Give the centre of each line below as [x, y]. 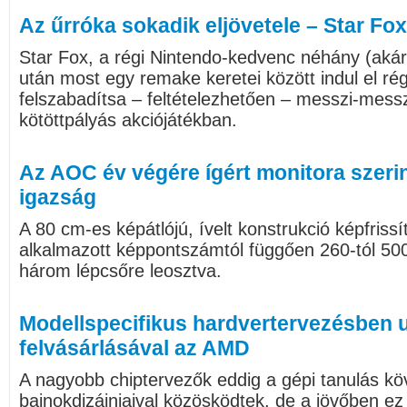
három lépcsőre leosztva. [120, 271]
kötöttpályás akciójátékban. [128, 120]
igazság [58, 197]
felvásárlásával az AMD [134, 348]
